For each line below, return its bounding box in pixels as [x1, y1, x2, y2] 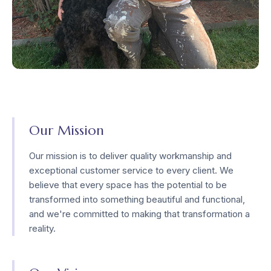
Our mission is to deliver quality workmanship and [29, 150, 232, 162]
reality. [29, 223, 56, 235]
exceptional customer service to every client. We [29, 165, 233, 177]
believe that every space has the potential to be [29, 179, 227, 191]
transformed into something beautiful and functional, [29, 194, 245, 206]
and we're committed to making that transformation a [29, 208, 250, 220]
